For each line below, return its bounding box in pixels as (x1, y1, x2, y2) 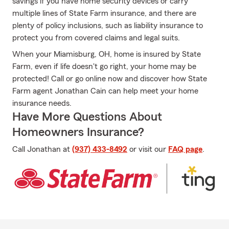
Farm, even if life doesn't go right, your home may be (12, 62, 196, 71)
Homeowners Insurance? (12, 126, 144, 139)
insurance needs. (12, 99, 72, 107)
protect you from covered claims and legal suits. (12, 34, 180, 42)
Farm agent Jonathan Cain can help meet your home (12, 87, 198, 95)
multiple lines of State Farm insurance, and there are (12, 9, 196, 17)
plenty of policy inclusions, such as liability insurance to (12, 21, 203, 30)
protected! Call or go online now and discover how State (12, 75, 207, 83)
